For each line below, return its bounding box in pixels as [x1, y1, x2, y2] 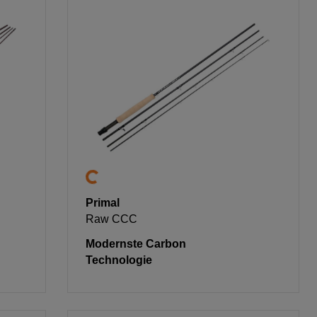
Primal [86, 197, 120, 209]
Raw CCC [86, 213, 138, 226]
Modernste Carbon [86, 238, 187, 250]
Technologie [86, 254, 153, 267]
